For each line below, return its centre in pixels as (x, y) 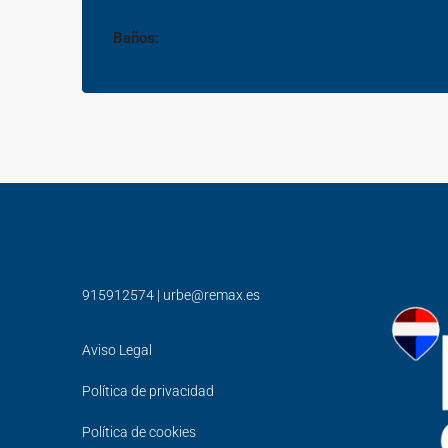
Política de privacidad (148, 391)
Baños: (136, 38)
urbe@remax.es (211, 295)
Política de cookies (139, 432)
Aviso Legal (117, 350)
